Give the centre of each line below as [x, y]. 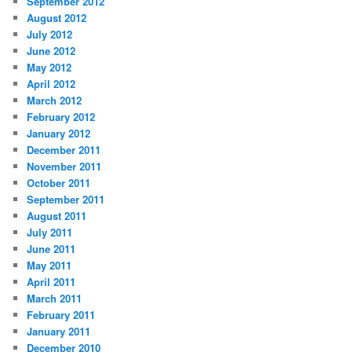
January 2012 [59, 134]
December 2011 [64, 150]
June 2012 [51, 51]
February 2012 [61, 117]
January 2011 [59, 332]
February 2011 [61, 315]
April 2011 [51, 282]
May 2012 [49, 68]
